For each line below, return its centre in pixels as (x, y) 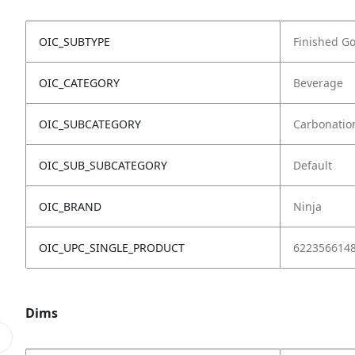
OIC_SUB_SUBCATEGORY (103, 165)
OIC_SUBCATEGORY (90, 124)
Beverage (318, 82)
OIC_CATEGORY (79, 82)
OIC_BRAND (70, 206)
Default (313, 165)
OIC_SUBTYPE (74, 41)
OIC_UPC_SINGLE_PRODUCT (112, 247)
